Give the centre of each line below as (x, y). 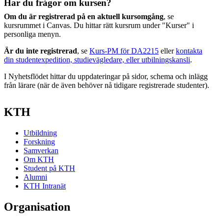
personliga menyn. (32, 34)
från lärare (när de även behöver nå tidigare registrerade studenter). (107, 85)
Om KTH (39, 159)
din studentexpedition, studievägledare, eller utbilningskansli (97, 60)
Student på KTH (49, 168)
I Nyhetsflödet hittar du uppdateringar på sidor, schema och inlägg (106, 76)
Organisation (37, 206)
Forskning (39, 141)
